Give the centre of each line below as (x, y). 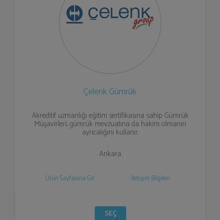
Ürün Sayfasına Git (70, 179)
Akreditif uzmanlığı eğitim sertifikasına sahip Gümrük (110, 116)
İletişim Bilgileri (150, 179)
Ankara (110, 154)
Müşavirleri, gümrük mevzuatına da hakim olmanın (110, 124)
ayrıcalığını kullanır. (110, 132)
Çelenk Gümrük (110, 92)
